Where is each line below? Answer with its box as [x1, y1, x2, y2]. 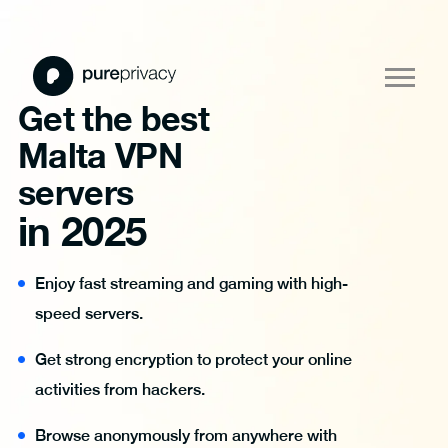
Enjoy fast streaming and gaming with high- [35, 274, 348, 293]
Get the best [18, 98, 209, 138]
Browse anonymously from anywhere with [35, 426, 337, 445]
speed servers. [35, 304, 143, 323]
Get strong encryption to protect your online [35, 350, 352, 369]
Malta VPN [18, 135, 182, 175]
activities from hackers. [35, 380, 205, 399]
